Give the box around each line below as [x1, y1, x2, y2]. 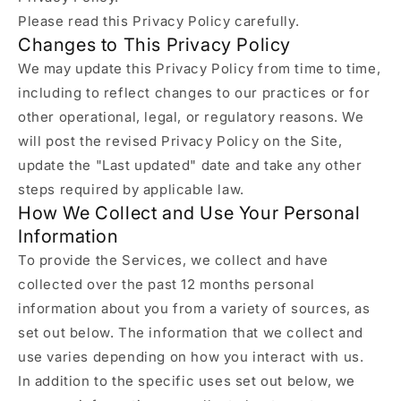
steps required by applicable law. [18, 181, 244, 198]
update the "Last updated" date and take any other [18, 157, 363, 174]
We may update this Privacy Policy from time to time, [18, 60, 381, 77]
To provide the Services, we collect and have [18, 252, 328, 269]
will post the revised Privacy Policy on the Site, [18, 132, 343, 149]
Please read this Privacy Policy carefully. [18, 13, 300, 30]
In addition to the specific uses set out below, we [18, 372, 356, 389]
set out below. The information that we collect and [18, 324, 364, 341]
